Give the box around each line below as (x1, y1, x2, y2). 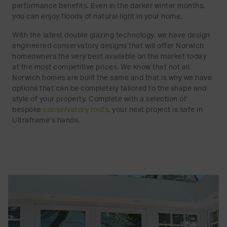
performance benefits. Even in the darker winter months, (12, 2, 205, 10)
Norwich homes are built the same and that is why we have (12, 74, 212, 82)
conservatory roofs (43, 106, 108, 113)
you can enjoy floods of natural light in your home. (12, 13, 184, 20)
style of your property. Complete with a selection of (12, 95, 186, 103)
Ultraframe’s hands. (12, 117, 80, 124)
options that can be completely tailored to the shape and (12, 85, 206, 92)
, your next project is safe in (108, 106, 203, 113)
